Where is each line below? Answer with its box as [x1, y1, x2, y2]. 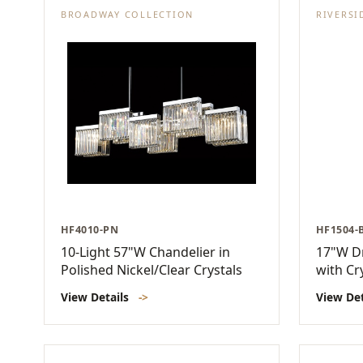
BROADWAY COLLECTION [61, 8, 194, 21]
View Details [61, 288, 132, 305]
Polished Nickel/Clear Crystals [61, 260, 242, 279]
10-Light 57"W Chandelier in [61, 242, 230, 261]
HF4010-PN [61, 222, 119, 237]
